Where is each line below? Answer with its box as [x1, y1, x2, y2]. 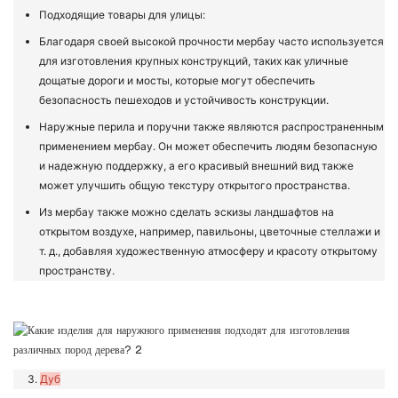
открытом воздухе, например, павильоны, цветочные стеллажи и [39, 225, 381, 239]
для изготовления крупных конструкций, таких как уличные [39, 54, 349, 68]
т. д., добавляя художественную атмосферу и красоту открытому [39, 244, 378, 259]
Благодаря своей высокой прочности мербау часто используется [39, 35, 385, 49]
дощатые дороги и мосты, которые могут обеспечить [39, 74, 316, 88]
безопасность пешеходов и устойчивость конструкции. [39, 93, 330, 107]
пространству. [39, 264, 115, 278]
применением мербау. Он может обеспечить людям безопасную [39, 139, 378, 154]
